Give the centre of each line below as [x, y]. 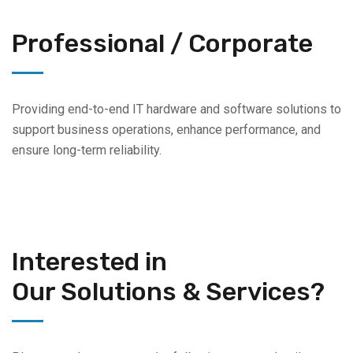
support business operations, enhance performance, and [166, 129]
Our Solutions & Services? [168, 292]
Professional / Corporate [162, 43]
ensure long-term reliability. [87, 150]
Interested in [89, 262]
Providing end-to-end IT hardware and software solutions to [176, 109]
